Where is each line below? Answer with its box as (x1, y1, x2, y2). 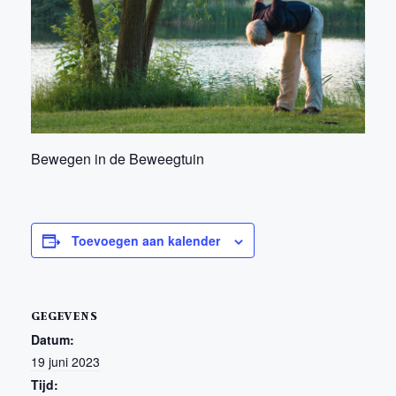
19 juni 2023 (31, 352, 100, 370)
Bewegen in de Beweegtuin (31, 148, 204, 169)
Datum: (31, 330, 74, 348)
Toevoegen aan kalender (72, 231, 220, 249)
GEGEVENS (31, 307, 98, 323)
